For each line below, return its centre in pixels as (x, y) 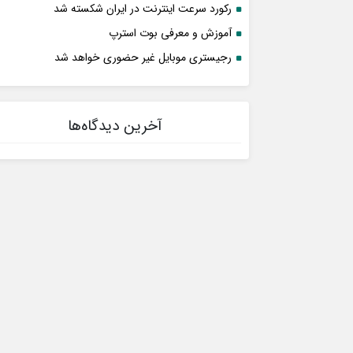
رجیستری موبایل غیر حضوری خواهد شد (143, 58)
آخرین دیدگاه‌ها (115, 126)
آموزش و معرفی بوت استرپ (170, 33)
